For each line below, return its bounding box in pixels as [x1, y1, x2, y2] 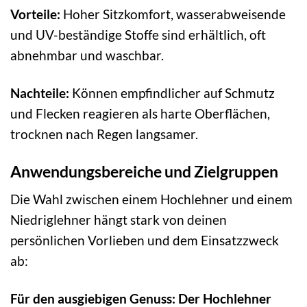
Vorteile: [10, 5, 60, 22]
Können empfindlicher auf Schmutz [69, 84, 275, 101]
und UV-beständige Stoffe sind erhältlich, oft [10, 26, 266, 42]
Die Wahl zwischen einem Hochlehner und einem [10, 191, 293, 208]
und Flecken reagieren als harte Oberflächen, [10, 105, 270, 121]
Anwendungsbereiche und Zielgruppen [10, 161, 278, 181]
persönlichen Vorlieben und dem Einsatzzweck [10, 232, 279, 249]
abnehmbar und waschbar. [10, 47, 164, 63]
